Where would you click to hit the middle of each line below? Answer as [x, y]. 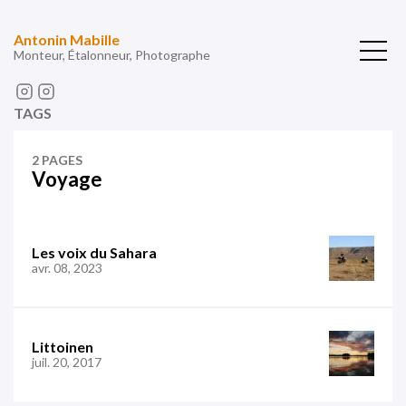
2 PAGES [57, 160]
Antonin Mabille [67, 39]
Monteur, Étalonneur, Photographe [112, 55]
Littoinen [63, 347]
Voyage [67, 179]
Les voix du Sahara [94, 252]
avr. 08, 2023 [67, 267]
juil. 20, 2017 [67, 362]
